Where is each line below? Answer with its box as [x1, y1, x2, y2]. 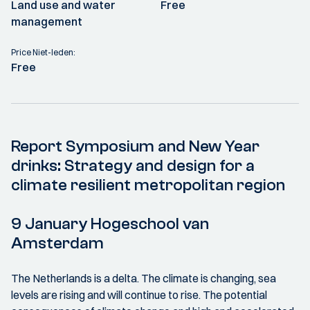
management [11, 15, 82, 28]
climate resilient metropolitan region [11, 176, 285, 194]
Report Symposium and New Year [11, 137, 259, 156]
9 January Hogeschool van [11, 215, 209, 233]
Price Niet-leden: [11, 47, 75, 57]
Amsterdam [11, 234, 104, 253]
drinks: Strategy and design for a [11, 156, 255, 175]
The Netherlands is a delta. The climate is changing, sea [11, 271, 276, 285]
